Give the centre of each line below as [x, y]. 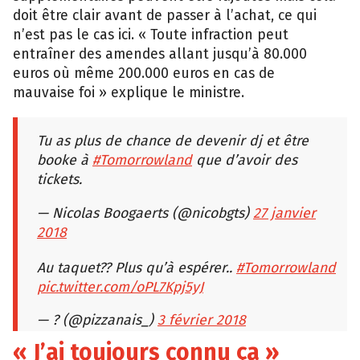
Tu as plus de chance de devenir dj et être [173, 141]
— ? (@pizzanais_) [97, 320]
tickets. [59, 179]
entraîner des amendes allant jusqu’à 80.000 [160, 54]
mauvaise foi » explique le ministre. [129, 92]
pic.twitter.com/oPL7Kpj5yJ [120, 286]
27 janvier [284, 212]
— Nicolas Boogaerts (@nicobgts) [145, 212]
